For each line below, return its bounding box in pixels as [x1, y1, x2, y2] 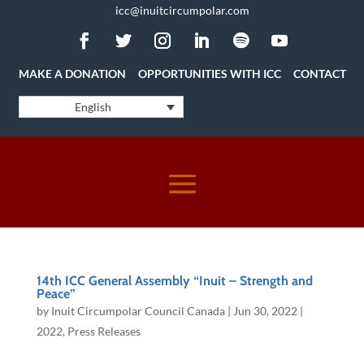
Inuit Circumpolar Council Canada [50, 304, 225, 318]
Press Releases [67, 324, 141, 339]
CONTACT [292, 67, 346, 80]
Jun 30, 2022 [232, 304, 297, 318]
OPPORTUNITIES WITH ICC [137, 67, 281, 80]
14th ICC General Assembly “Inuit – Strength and [36, 273, 313, 289]
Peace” [36, 286, 76, 302]
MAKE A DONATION [18, 67, 126, 80]
